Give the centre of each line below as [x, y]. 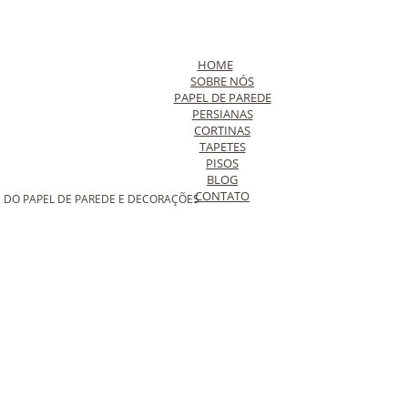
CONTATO [222, 195]
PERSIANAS [222, 113]
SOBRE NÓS [222, 81]
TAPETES [222, 146]
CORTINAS [222, 130]
